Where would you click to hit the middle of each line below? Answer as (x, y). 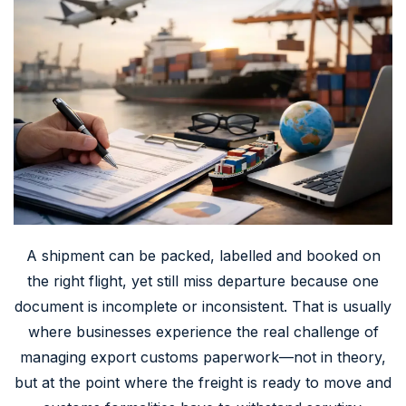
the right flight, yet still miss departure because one (203, 280)
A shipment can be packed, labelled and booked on (203, 255)
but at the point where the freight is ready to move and (203, 382)
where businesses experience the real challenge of (203, 331)
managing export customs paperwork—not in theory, (203, 357)
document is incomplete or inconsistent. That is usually (203, 306)
